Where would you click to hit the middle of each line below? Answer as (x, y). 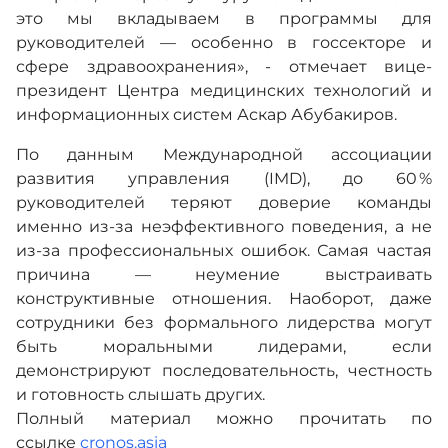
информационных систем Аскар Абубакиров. (208, 115)
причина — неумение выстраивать (224, 275)
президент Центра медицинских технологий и (224, 91)
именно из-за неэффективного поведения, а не (224, 227)
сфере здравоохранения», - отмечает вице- (224, 67)
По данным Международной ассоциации (224, 155)
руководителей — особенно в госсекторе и (224, 43)
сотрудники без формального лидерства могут (224, 323)
